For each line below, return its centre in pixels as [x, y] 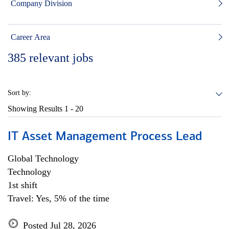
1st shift [22, 185]
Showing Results [36, 109]
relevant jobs [61, 58]
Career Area [30, 37]
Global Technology [43, 158]
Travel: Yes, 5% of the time [59, 198]
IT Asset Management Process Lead [105, 137]
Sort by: [19, 93]
